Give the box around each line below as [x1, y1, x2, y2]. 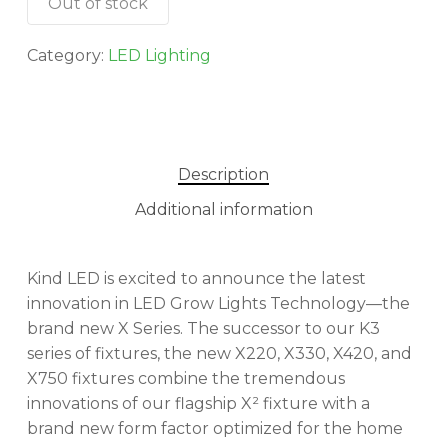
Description [178, 165, 270, 184]
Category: [26, 46, 108, 65]
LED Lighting [107, 46, 211, 65]
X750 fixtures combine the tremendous [26, 369, 345, 388]
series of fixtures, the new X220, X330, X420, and [26, 344, 412, 363]
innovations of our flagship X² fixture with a [26, 394, 370, 413]
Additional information [134, 200, 313, 219]
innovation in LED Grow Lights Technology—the [26, 294, 410, 313]
